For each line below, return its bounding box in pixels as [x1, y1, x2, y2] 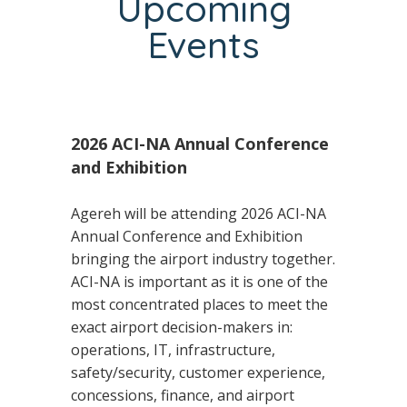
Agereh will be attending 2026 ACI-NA [70, 203, 326, 224]
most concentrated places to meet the [70, 294, 328, 315]
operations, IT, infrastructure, [70, 340, 275, 361]
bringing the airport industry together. [70, 249, 335, 270]
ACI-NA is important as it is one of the [70, 272, 328, 293]
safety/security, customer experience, [70, 362, 325, 383]
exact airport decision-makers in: [70, 317, 293, 338]
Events [147, 22, 260, 68]
